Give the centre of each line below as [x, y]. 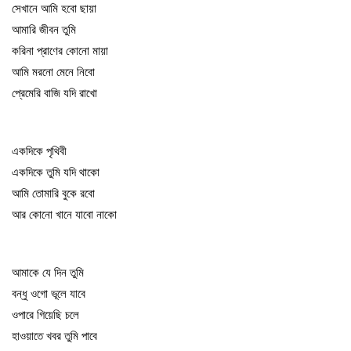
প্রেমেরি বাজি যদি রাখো [54, 93]
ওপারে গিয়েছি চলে [45, 315]
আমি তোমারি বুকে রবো [53, 193]
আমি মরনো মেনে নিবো [53, 72]
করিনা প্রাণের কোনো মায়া [60, 51]
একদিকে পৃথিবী [39, 151]
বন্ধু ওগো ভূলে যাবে [49, 293]
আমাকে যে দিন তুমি [48, 272]
